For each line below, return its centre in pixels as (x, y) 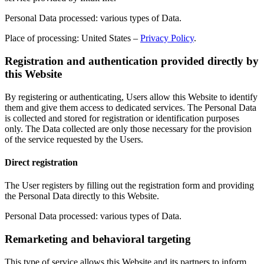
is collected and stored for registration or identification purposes (122, 118)
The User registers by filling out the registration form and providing (129, 186)
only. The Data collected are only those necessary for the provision (128, 128)
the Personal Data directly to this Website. (82, 196)
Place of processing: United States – (72, 38)
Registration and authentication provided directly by (132, 61)
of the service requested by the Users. (74, 139)
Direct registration (41, 162)
